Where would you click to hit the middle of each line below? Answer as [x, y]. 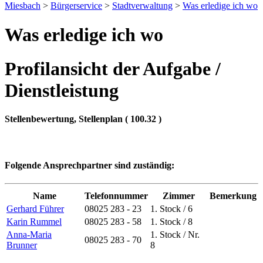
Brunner [22, 245]
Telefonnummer [116, 196]
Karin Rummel [34, 222]
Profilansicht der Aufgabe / [113, 68]
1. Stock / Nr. [175, 235]
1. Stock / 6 [173, 209]
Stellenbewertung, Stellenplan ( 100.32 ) [83, 119]
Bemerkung [233, 196]
